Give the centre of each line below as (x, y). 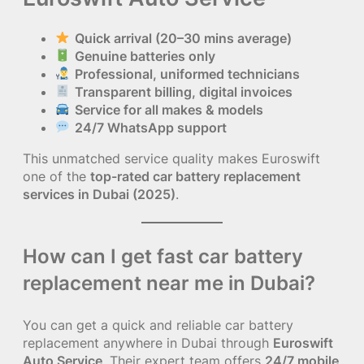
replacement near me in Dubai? (169, 283)
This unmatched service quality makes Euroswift (171, 158)
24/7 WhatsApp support (150, 127)
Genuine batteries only (145, 56)
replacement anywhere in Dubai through (148, 342)
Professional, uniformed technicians (187, 74)
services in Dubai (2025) (99, 194)
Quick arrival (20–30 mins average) (183, 38)
